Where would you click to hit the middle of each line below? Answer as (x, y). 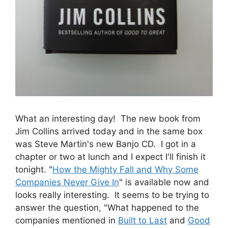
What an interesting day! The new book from (108, 119)
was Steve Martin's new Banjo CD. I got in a (106, 144)
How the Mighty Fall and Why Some (125, 170)
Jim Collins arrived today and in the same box (109, 132)
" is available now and (164, 182)
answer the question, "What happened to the (107, 208)
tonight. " (34, 170)
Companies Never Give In (67, 182)
